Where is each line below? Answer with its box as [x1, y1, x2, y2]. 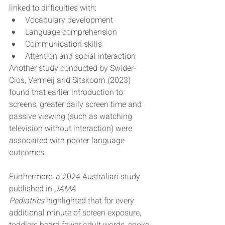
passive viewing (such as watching [9, 110, 134, 123]
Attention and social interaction [25, 50, 136, 63]
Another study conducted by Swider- [9, 62, 136, 75]
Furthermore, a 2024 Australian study [9, 171, 142, 183]
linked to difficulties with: [9, 2, 96, 15]
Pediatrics [9, 195, 44, 207]
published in [9, 183, 54, 195]
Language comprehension [25, 26, 117, 39]
